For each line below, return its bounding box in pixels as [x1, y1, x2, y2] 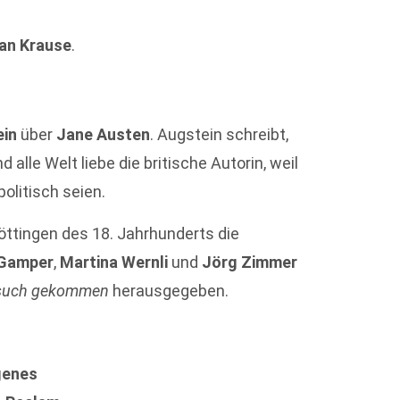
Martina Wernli [60, 252, 169, 271]
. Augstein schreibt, [150, 125, 289, 145]
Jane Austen [56, 125, 151, 145]
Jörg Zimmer [202, 252, 298, 271]
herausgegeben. [109, 280, 229, 300]
